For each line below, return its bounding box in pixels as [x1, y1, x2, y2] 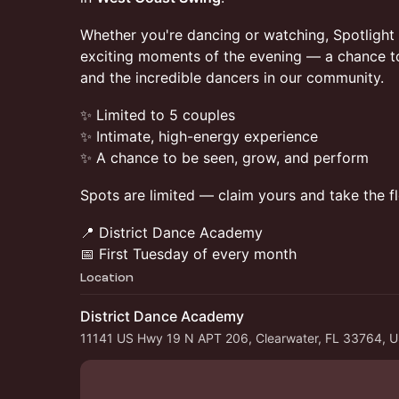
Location [80, 271, 134, 284]
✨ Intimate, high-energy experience [80, 127, 318, 145]
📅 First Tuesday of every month [80, 245, 297, 263]
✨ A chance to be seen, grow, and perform [80, 149, 369, 167]
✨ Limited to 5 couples [80, 106, 235, 124]
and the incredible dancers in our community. [80, 69, 384, 86]
